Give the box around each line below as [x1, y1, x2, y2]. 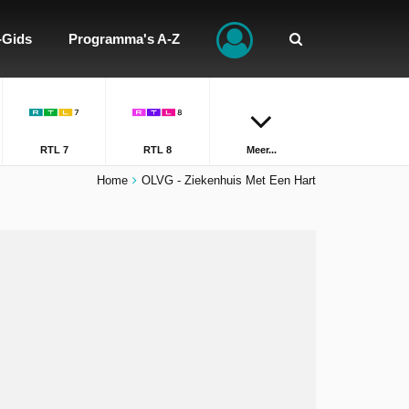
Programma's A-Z [68, 31, 180, 47]
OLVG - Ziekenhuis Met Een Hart [142, 173, 316, 187]
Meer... [246, 144, 277, 155]
